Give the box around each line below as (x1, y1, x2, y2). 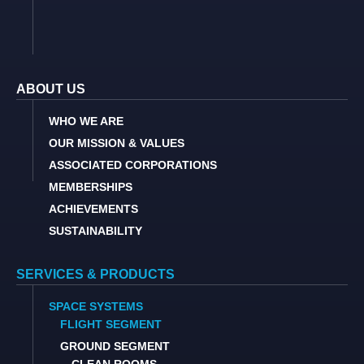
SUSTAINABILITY (49, 224, 142, 238)
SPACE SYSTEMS (49, 300, 143, 314)
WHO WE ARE (49, 115, 123, 128)
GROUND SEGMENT (60, 340, 170, 353)
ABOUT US (16, 82, 85, 97)
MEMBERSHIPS (49, 180, 132, 194)
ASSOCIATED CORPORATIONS (49, 158, 217, 172)
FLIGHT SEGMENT (60, 318, 162, 331)
